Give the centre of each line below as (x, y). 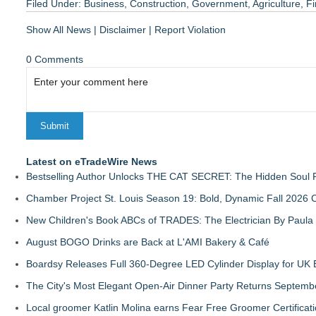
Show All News (59, 29)
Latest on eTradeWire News (92, 161)
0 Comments (55, 59)
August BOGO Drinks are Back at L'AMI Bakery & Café (148, 242)
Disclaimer (123, 29)
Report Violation (190, 29)
